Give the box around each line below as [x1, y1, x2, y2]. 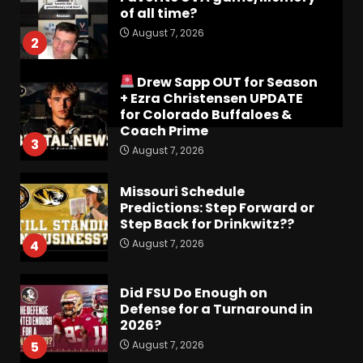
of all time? [119, 3, 197, 23]
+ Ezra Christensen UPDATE [119, 88, 303, 108]
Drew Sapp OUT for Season [134, 72, 318, 92]
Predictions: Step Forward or [119, 198, 314, 217]
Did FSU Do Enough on [119, 283, 267, 302]
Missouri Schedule [119, 181, 245, 201]
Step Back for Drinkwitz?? [119, 214, 294, 233]
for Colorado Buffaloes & [119, 105, 292, 124]
